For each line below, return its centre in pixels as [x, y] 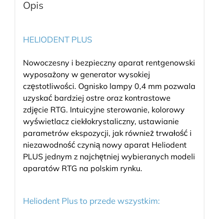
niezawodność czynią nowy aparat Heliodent [105, 144]
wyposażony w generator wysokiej [86, 74]
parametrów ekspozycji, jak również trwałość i [107, 133]
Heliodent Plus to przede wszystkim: [91, 201]
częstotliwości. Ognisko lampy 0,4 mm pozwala [109, 86]
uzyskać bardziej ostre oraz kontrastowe [97, 98]
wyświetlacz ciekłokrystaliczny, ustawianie [101, 121]
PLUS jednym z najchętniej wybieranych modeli [109, 156]
